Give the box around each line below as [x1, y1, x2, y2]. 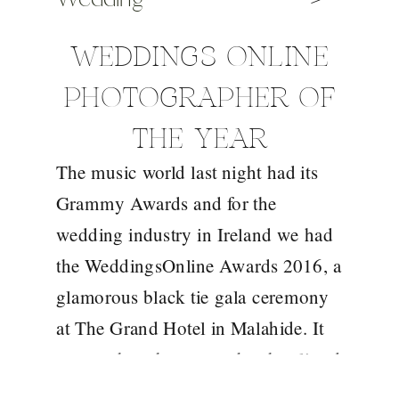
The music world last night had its [56, 159, 318, 184]
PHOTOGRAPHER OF [62, 84, 337, 112]
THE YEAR [131, 125, 268, 153]
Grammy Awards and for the [56, 190, 277, 216]
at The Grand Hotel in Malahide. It [56, 314, 324, 340]
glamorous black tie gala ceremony [56, 283, 330, 309]
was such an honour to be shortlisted [56, 346, 341, 371]
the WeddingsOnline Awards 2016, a [56, 252, 342, 278]
